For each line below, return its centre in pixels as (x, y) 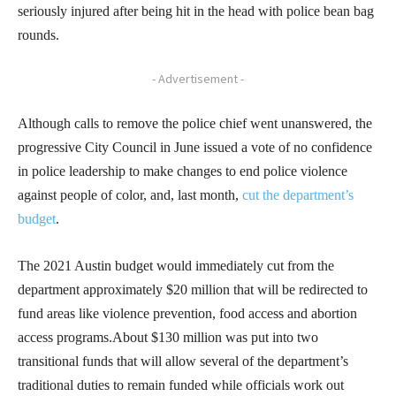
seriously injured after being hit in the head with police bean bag (196, 11)
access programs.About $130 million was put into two (168, 338)
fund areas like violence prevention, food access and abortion (187, 314)
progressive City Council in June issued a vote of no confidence (195, 148)
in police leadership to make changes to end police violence (183, 171)
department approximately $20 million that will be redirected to (193, 290)
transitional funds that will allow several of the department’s (183, 362)
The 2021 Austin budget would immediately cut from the (176, 266)
